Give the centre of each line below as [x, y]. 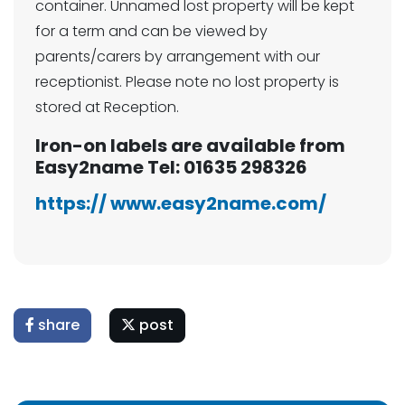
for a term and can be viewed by [151, 31]
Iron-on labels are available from [190, 146]
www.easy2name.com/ [218, 203]
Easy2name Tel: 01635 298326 [171, 167]
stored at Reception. [109, 107]
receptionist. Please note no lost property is [187, 82]
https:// [71, 203]
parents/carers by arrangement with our [178, 57]
